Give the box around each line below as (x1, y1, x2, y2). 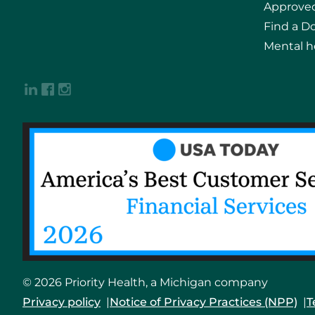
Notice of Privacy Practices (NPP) (110, 295, 297, 309)
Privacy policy (22, 295, 101, 309)
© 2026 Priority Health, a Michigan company (22, 276, 268, 290)
